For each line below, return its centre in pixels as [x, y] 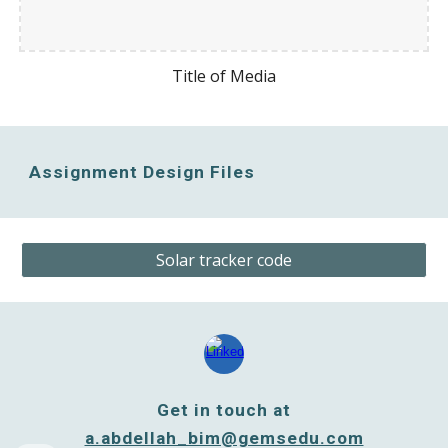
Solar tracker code [224, 260]
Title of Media [224, 75]
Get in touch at [224, 410]
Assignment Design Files [142, 172]
